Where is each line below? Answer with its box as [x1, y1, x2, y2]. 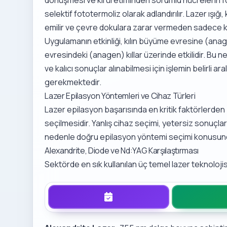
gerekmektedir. [45, 76, 102, 88]
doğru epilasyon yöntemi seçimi [77, 131, 193, 142]
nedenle [45, 131, 77, 142]
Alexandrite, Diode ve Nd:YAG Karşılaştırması [45, 144, 199, 156]
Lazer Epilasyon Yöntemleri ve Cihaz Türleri [45, 90, 196, 101]
